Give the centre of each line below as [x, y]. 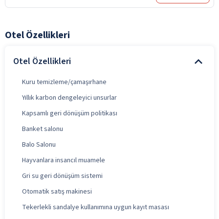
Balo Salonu [39, 144]
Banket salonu [43, 129]
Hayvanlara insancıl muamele [64, 160]
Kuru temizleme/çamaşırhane [64, 82]
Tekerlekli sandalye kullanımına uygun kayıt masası [96, 207]
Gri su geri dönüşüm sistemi [62, 176]
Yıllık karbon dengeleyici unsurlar [69, 98]
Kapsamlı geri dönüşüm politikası [70, 113]
